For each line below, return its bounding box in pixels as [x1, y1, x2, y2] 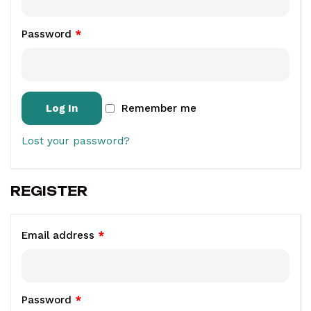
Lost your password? [22, 135, 130, 147]
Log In [46, 102, 78, 115]
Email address [22, 229, 98, 242]
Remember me [121, 102, 196, 115]
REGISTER [10, 183, 87, 199]
